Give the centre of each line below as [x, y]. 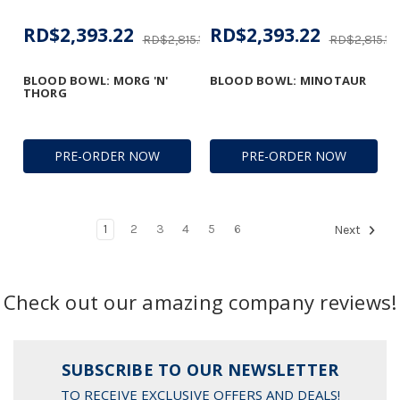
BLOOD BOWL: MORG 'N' [96, 80]
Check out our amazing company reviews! [200, 301]
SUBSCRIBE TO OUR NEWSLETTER [200, 369]
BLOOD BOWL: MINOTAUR [288, 80]
